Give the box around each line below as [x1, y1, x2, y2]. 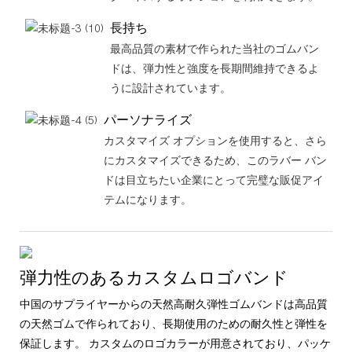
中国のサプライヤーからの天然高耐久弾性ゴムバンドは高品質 [20, 297, 328, 311]
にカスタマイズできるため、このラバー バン [103, 153, 327, 167]
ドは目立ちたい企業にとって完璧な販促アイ [103, 173, 324, 187]
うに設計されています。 [109, 81, 231, 95]
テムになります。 [103, 192, 192, 207]
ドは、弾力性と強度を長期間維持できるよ [109, 61, 319, 75]
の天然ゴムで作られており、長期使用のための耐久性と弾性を [20, 317, 328, 331]
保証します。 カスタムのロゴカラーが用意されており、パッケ [20, 336, 331, 350]
